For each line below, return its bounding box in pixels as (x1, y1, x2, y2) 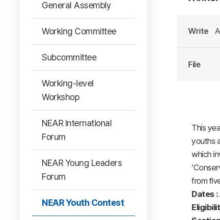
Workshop (42, 92, 79, 102)
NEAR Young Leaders (42, 158, 122, 168)
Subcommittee (42, 52, 96, 62)
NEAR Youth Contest (42, 197, 124, 208)
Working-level (42, 78, 94, 88)
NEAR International (42, 118, 111, 128)
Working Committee (42, 26, 116, 36)
